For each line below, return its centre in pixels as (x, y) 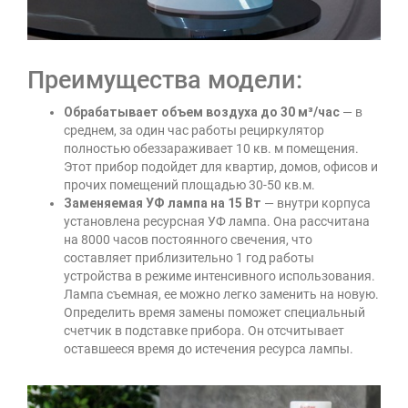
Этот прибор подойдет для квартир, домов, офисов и (221, 166)
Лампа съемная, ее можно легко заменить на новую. (221, 294)
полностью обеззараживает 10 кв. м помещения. (211, 148)
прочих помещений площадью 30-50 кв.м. (189, 184)
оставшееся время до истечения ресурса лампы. (209, 348)
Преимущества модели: (165, 80)
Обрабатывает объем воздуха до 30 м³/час (202, 112)
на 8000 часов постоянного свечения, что (188, 239)
